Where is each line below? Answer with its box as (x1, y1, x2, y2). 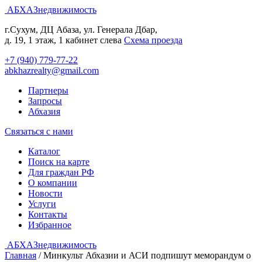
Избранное (28, 220, 71, 230)
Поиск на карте (28, 157, 89, 167)
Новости (28, 188, 63, 198)
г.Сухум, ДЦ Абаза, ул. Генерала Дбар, (5, 25, 157, 35)
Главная (5, 250, 36, 260)
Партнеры (28, 85, 68, 95)
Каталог (28, 146, 60, 156)
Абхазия (28, 106, 60, 116)
